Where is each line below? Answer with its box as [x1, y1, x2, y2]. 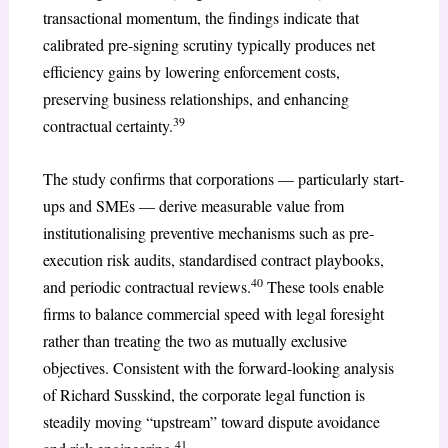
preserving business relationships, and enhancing [42, 88, 349, 110]
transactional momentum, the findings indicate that [42, 7, 359, 29]
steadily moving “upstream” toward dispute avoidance [42, 410, 380, 432]
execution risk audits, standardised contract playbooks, [42, 248, 384, 270]
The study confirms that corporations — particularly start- [42, 167, 404, 189]
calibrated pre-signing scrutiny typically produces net [42, 34, 375, 56]
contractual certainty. [42, 115, 173, 137]
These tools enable [262, 275, 384, 297]
